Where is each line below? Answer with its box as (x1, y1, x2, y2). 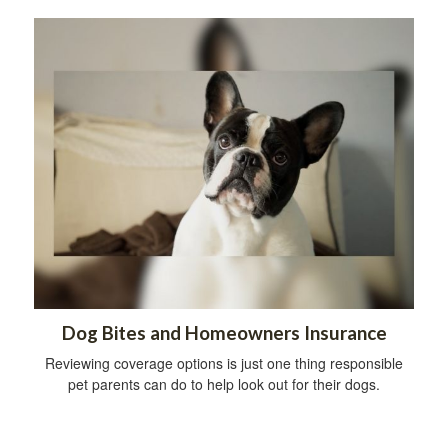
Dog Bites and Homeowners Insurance (61, 321, 387, 344)
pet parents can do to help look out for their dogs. (68, 373, 380, 394)
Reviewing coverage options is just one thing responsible (45, 352, 403, 373)
